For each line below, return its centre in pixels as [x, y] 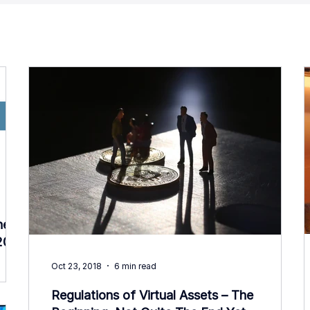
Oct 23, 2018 [76, 266]
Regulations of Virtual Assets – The [152, 295]
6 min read [135, 266]
